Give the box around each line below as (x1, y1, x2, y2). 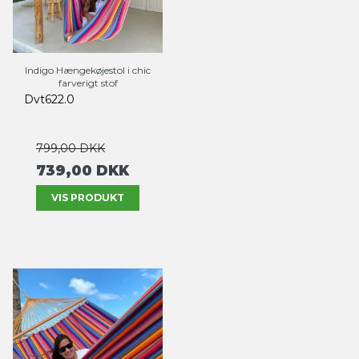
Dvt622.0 (24, 92, 75, 107)
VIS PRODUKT (51, 192, 124, 204)
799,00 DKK (36, 141, 105, 156)
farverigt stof (58, 77, 118, 90)
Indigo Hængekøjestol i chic (25, 64, 151, 77)
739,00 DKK (36, 162, 129, 179)
